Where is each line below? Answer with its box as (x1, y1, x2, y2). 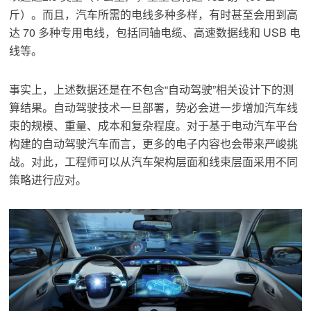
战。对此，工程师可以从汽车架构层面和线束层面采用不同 (9, 153, 299, 170)
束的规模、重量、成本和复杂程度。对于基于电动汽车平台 (9, 117, 299, 134)
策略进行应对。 (9, 171, 87, 188)
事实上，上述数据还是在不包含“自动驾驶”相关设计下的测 (9, 81, 294, 98)
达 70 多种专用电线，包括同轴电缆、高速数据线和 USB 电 (9, 24, 301, 41)
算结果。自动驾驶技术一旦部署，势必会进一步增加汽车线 (9, 99, 299, 116)
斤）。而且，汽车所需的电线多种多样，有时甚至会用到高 (9, 6, 299, 23)
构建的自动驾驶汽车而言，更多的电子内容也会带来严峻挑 (9, 135, 299, 152)
